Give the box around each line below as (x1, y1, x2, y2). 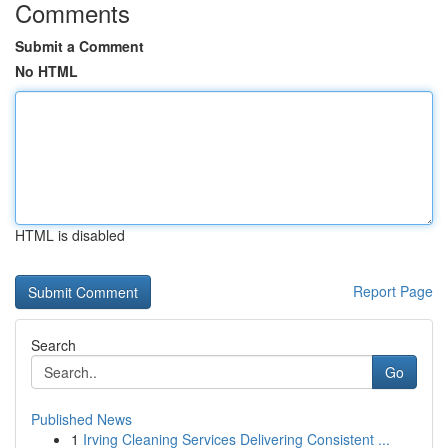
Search (31, 335, 76, 355)
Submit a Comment (15, 36, 144, 56)
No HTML (15, 61, 78, 81)
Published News (31, 409, 132, 429)
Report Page (353, 281, 433, 301)
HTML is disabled (15, 225, 125, 245)
